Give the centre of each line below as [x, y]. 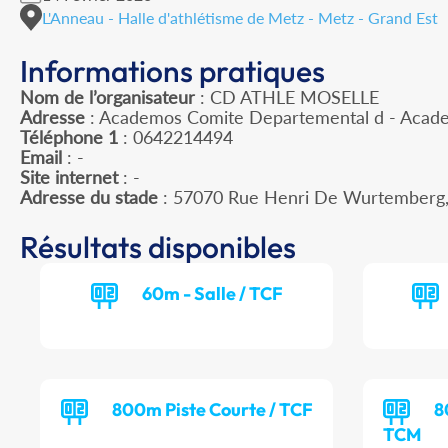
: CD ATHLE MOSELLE [287, 97]
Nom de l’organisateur [107, 97]
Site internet [69, 177]
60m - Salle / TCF [212, 294]
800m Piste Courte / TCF [212, 410]
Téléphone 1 [69, 137]
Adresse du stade [89, 197]
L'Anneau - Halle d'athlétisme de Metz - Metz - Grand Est [240, 17]
